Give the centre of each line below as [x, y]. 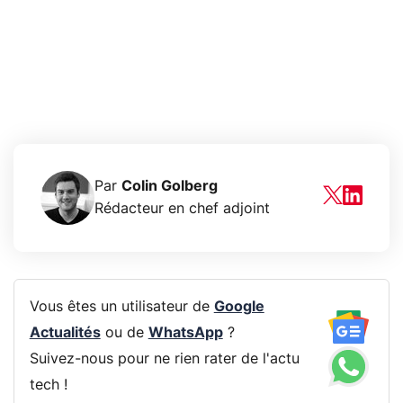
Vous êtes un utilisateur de [121, 307]
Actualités [65, 333]
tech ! [48, 385]
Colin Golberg [170, 186]
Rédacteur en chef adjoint [182, 208]
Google [239, 307]
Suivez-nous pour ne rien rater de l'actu [164, 359]
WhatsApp [185, 333]
